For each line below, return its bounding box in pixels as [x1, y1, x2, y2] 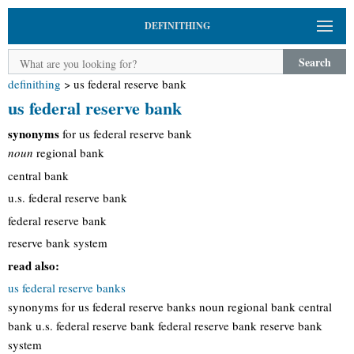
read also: [8, 256, 59, 274]
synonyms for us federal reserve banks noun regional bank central [8, 299, 332, 314]
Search [298, 53, 331, 70]
